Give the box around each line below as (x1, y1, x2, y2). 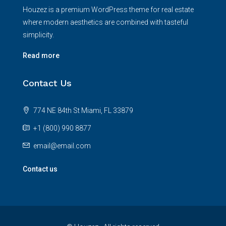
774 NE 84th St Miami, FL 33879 (32, 106, 133, 115)
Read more (23, 51, 60, 60)
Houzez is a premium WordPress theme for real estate (23, 5, 194, 14)
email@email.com (33, 141, 91, 150)
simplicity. (23, 30, 54, 39)
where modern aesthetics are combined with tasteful (23, 18, 188, 26)
